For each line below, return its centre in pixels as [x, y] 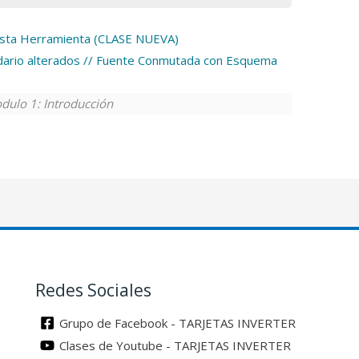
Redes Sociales [93, 290]
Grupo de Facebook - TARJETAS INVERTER [177, 323]
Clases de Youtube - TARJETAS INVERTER [175, 345]
